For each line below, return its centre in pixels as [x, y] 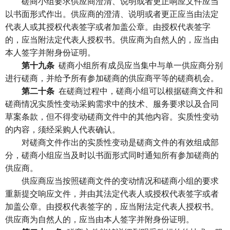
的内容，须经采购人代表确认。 [63, 129]
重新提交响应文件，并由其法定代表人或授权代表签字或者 [112, 193]
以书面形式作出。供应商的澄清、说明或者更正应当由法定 [112, 14]
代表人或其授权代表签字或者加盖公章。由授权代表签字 [108, 26]
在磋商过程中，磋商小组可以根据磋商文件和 [139, 91]
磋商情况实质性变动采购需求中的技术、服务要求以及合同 [112, 103]
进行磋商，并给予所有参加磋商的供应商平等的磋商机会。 [112, 78]
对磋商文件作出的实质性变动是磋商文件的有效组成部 [112, 142]
